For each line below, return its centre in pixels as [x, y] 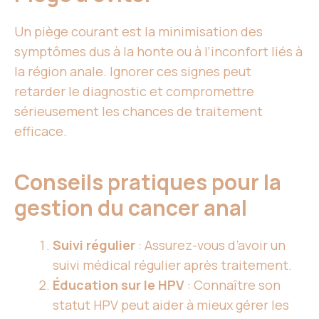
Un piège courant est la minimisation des [138, 32]
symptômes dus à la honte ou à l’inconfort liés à [158, 52]
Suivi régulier [94, 245]
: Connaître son [232, 285]
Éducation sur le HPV [119, 285]
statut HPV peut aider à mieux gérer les [171, 305]
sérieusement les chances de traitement [138, 111]
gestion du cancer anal [133, 208]
